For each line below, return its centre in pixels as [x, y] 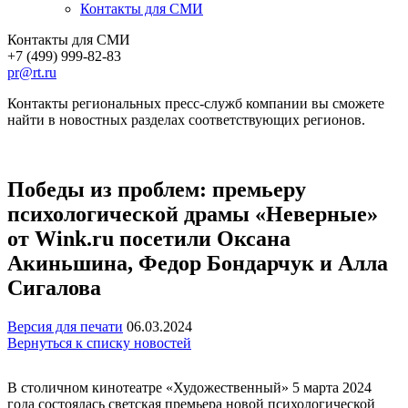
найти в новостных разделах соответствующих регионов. [186, 119]
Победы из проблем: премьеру [157, 189]
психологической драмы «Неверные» [193, 214]
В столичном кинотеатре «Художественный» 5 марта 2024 [189, 387]
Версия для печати [65, 326]
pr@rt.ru [32, 72]
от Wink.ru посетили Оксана [149, 238]
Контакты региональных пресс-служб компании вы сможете [196, 103]
